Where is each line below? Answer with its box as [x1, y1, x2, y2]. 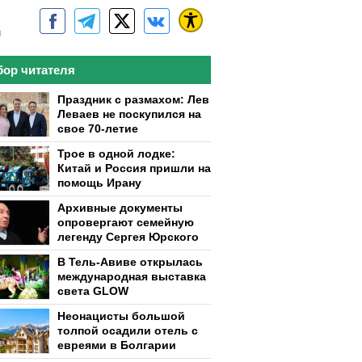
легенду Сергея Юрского [57, 230, 199, 243]
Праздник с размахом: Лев [57, 93, 209, 106]
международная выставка [57, 270, 206, 283]
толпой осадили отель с [57, 324, 198, 337]
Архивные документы [57, 201, 183, 214]
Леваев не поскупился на [57, 107, 201, 120]
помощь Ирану [57, 176, 141, 189]
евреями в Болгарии [57, 339, 176, 351]
